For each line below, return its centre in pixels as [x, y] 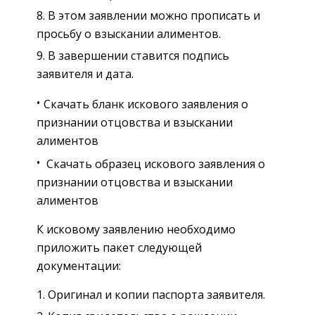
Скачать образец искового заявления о [154, 164]
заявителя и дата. [85, 74]
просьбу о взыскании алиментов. [129, 34]
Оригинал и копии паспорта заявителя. [156, 295]
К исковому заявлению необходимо [136, 230]
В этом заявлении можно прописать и [154, 16]
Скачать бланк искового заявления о [146, 104]
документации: [79, 266]
